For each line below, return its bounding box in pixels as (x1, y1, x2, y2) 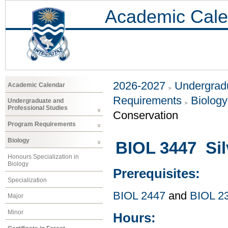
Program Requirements (8, 121, 76, 128)
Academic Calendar (8, 81, 65, 89)
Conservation (113, 109, 178, 122)
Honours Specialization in (8, 153, 79, 160)
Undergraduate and (8, 97, 64, 105)
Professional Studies (8, 104, 68, 112)
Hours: (113, 211, 156, 225)
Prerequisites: (113, 166, 200, 181)
